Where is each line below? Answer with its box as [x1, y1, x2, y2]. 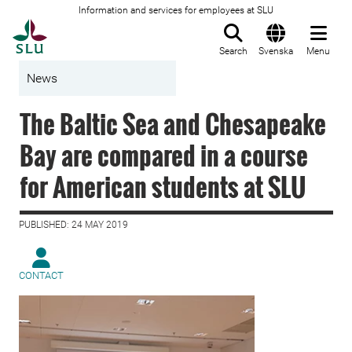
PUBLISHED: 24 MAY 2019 [19, 219, 128, 230]
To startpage [46, 20, 126, 35]
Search [219, 46, 247, 57]
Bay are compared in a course [20, 137, 308, 174]
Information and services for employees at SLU [79, 5, 273, 16]
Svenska [258, 46, 293, 57]
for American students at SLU [20, 168, 306, 205]
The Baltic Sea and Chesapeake [20, 105, 326, 142]
